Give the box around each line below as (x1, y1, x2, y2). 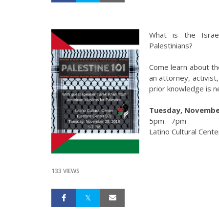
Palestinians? (149, 40, 195, 50)
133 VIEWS (51, 167, 80, 175)
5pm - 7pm (149, 115, 186, 126)
